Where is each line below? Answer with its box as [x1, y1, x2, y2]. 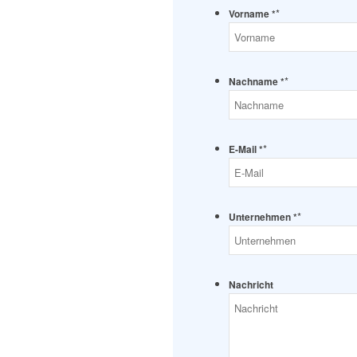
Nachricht [229, 278, 273, 292]
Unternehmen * [229, 210, 297, 225]
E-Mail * [229, 143, 263, 157]
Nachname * [229, 75, 284, 89]
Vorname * [229, 7, 276, 22]
